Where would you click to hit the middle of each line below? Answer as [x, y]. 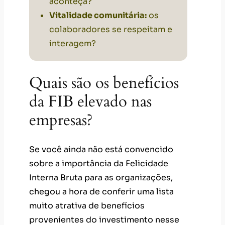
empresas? [61, 120]
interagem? [73, 44]
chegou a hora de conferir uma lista [101, 191]
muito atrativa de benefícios [87, 205]
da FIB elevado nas [90, 101]
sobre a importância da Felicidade [99, 163]
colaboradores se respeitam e [111, 30]
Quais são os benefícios [104, 83]
